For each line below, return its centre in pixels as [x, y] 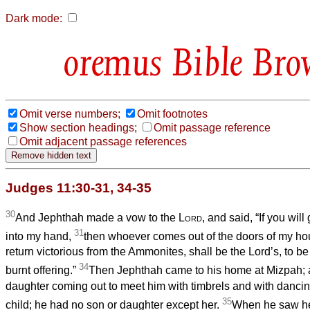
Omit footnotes [172, 113]
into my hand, [40, 237]
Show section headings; [78, 127]
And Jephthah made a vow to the [97, 218]
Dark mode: [34, 18]
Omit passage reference [212, 127]
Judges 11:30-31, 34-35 [79, 188]
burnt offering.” [42, 271]
